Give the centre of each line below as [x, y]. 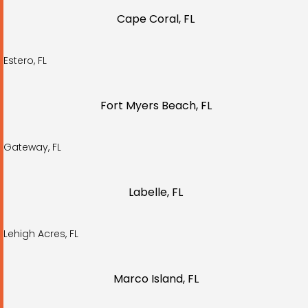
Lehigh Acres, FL [41, 234]
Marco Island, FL [156, 279]
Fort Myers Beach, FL [156, 106]
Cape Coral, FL [156, 19]
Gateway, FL [32, 147]
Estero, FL [25, 61]
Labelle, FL [156, 192]
